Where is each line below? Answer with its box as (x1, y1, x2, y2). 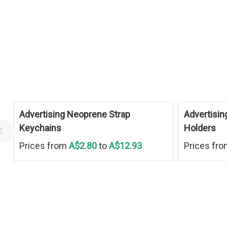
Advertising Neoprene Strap (19, 108, 130, 120)
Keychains (19, 122, 61, 133)
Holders (183, 122, 216, 133)
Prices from (19, 140, 67, 151)
